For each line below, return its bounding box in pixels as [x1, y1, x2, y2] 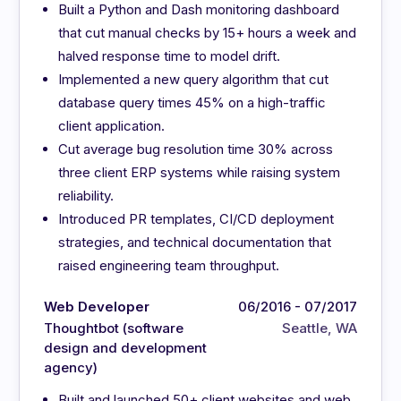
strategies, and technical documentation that [58, 234, 332, 252]
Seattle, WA [281, 320, 357, 337]
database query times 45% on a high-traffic [58, 94, 327, 112]
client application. [58, 117, 166, 135]
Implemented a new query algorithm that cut [58, 71, 329, 89]
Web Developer [44, 298, 150, 316]
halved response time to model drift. [58, 47, 281, 65]
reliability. [58, 187, 115, 205]
